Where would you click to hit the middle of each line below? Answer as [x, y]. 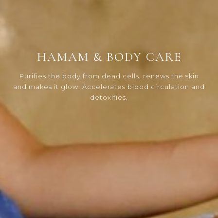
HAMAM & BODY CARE [109, 56]
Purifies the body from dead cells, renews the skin [109, 76]
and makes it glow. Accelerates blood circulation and [109, 86]
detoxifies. [109, 97]
